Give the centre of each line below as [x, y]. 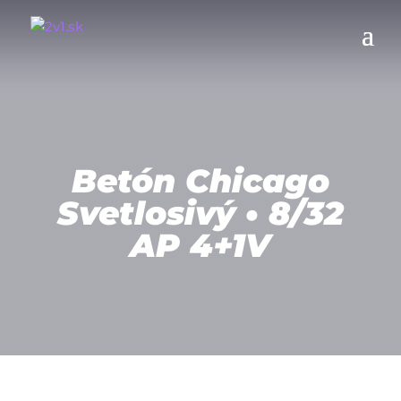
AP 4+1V [200, 245]
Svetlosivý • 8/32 [200, 213]
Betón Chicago [200, 181]
